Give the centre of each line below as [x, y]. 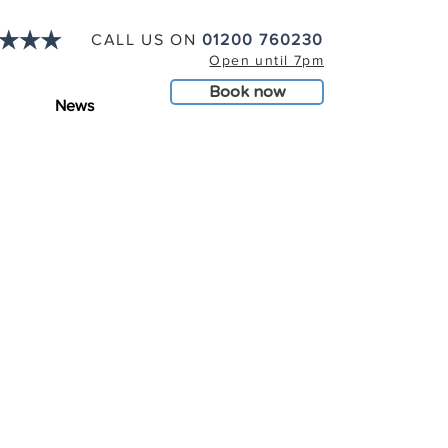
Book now [247, 92]
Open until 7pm [266, 60]
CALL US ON [144, 39]
